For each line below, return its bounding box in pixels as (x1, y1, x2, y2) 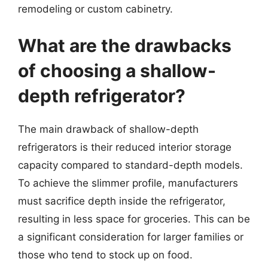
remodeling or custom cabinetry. (18, 2, 173, 15)
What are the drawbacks (18, 35, 232, 56)
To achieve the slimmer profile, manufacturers (18, 177, 238, 189)
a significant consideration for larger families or (18, 231, 243, 243)
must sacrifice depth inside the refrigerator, (18, 195, 226, 207)
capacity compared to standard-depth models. (18, 159, 243, 171)
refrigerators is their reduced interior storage (18, 141, 232, 153)
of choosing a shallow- (18, 60, 216, 81)
